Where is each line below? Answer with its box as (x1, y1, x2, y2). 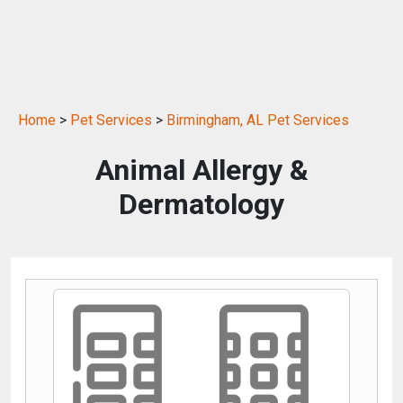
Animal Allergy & (94, 152, 309, 187)
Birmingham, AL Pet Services (166, 111, 349, 129)
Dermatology (119, 186, 284, 221)
